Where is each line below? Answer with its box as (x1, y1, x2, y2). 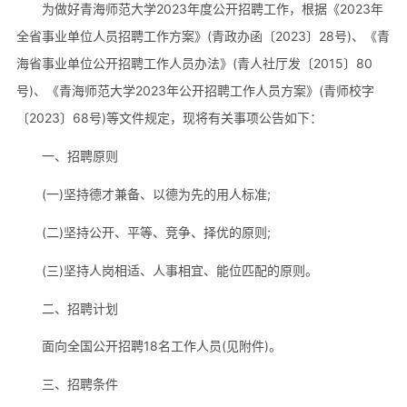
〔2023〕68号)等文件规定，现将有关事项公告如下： (15, 109, 323, 125)
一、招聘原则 (41, 147, 118, 164)
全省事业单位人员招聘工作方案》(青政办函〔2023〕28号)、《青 (15, 27, 390, 44)
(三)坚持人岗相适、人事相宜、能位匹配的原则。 (41, 262, 318, 278)
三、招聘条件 (41, 376, 118, 392)
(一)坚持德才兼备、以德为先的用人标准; (41, 185, 271, 202)
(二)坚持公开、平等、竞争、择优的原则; (41, 223, 271, 240)
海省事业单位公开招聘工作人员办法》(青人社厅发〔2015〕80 (15, 55, 372, 71)
